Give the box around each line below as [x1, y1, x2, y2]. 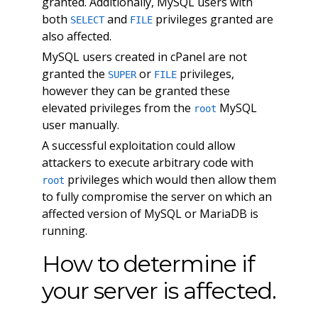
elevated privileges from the [41, 100, 194, 116]
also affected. [41, 28, 111, 45]
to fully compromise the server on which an [41, 189, 272, 205]
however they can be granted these [41, 83, 230, 99]
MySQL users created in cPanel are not [41, 49, 247, 65]
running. [41, 223, 87, 239]
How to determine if [41, 250, 255, 278]
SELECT [70, 14, 104, 26]
